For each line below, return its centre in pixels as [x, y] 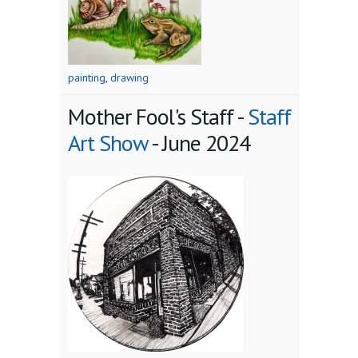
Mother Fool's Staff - [158, 117]
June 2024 [206, 143]
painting [87, 78]
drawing [129, 78]
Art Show [108, 143]
